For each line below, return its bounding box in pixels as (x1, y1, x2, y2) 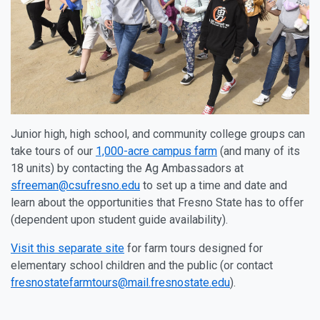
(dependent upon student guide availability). (11, 213, 228, 227)
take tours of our (11, 144, 96, 159)
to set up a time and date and (140, 179, 287, 193)
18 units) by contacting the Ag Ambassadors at (11, 161, 244, 176)
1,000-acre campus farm (96, 144, 217, 159)
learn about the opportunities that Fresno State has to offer (11, 196, 304, 210)
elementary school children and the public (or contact (11, 259, 273, 273)
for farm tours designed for (124, 241, 263, 256)
